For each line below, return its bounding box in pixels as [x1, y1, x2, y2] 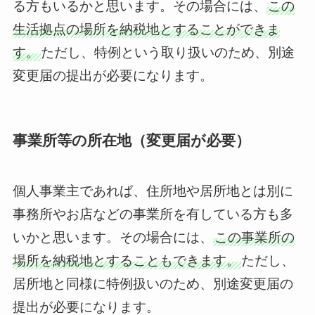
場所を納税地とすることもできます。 [12, 253, 240, 269]
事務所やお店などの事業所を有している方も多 [12, 207, 293, 222]
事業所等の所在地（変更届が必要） [12, 131, 250, 148]
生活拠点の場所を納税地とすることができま [12, 21, 280, 37]
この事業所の [214, 230, 295, 245]
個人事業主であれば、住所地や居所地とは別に [12, 184, 293, 199]
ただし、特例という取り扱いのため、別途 [40, 44, 295, 60]
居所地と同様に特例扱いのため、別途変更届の [12, 276, 293, 292]
